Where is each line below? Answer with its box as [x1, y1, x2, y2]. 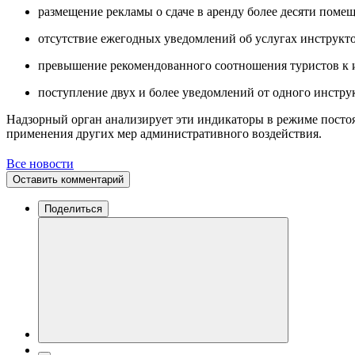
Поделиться [44, 202, 102, 215]
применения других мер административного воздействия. [6, 126, 322, 140]
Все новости [6, 156, 74, 170]
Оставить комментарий [13, 173, 124, 185]
